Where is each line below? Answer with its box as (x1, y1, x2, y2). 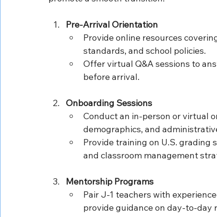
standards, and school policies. (83, 45, 206, 56)
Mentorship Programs (66, 175, 154, 187)
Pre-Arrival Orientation (66, 18, 158, 30)
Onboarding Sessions (66, 97, 152, 108)
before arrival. (83, 71, 139, 82)
